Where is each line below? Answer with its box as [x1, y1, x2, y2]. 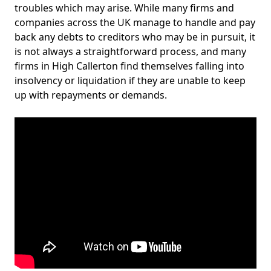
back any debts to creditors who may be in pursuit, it [15, 30, 255, 44]
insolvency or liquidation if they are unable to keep [15, 74, 246, 87]
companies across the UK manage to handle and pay [15, 16, 255, 29]
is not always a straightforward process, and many [15, 45, 246, 58]
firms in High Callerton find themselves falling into [15, 59, 244, 73]
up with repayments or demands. [15, 88, 167, 102]
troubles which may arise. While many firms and [15, 1, 234, 15]
